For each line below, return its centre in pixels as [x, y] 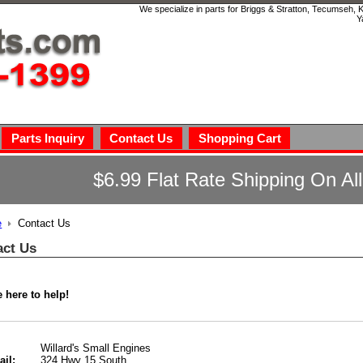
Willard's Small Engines [95, 348]
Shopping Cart [239, 138]
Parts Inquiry [47, 138]
